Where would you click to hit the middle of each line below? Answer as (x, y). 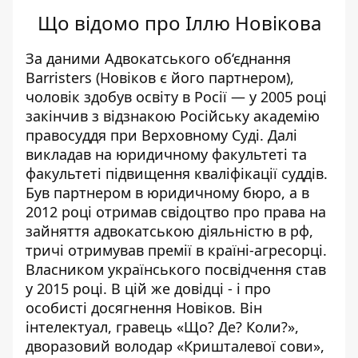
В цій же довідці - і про (191, 288)
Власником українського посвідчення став (176, 269)
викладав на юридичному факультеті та (166, 154)
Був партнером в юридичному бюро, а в (167, 193)
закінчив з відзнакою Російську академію (173, 116)
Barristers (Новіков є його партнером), (160, 78)
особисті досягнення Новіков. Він (144, 308)
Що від (69, 23)
